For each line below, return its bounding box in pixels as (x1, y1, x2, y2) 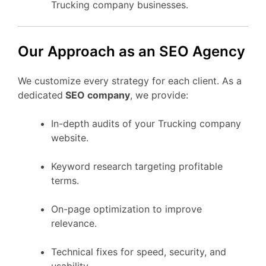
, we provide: (130, 89, 188, 102)
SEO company (63, 89, 130, 102)
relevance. (51, 217, 97, 230)
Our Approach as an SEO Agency (18, 42, 245, 60)
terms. (51, 175, 79, 187)
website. (51, 132, 88, 144)
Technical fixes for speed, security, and (51, 246, 226, 258)
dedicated (18, 89, 63, 102)
